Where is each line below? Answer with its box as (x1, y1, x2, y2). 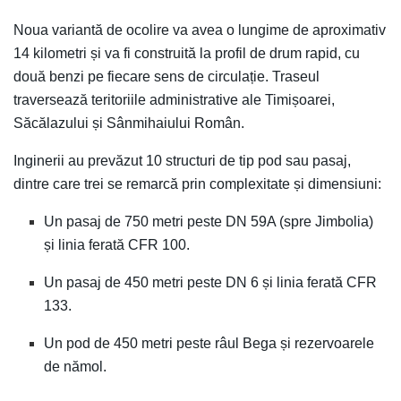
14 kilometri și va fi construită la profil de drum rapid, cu (13, 45, 360, 61)
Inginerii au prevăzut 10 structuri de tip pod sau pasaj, (13, 152, 351, 168)
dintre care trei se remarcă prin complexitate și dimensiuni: (13, 175, 381, 192)
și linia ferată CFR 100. (44, 236, 191, 252)
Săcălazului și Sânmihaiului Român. (13, 115, 244, 131)
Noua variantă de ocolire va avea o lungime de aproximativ (13, 21, 386, 38)
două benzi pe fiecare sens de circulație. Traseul (13, 68, 320, 84)
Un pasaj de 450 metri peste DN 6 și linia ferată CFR (44, 274, 378, 290)
